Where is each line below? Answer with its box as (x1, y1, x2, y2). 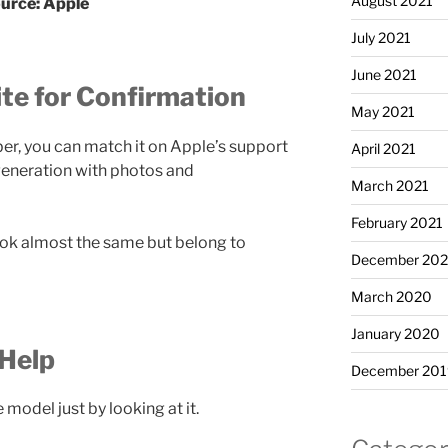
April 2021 (350, 139, 416, 157)
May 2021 (350, 102, 415, 120)
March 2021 (350, 176, 429, 194)
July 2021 (350, 28, 411, 46)
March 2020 (350, 287, 432, 305)
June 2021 (350, 65, 417, 83)
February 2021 (350, 213, 443, 231)
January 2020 (350, 324, 440, 342)
